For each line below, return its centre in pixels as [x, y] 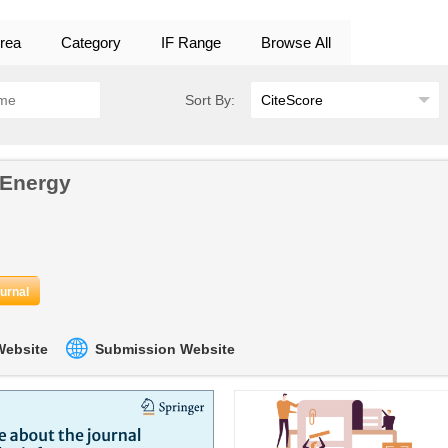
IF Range [191, 42]
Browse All [296, 42]
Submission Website [165, 349]
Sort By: [210, 100]
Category [91, 42]
